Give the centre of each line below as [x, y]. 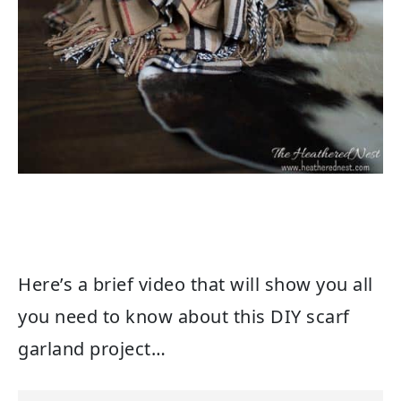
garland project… [92, 349]
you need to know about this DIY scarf [184, 316]
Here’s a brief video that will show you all [196, 284]
